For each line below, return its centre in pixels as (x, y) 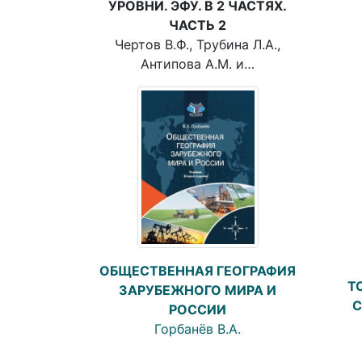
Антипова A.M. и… (198, 63)
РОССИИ (198, 309)
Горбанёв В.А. (198, 328)
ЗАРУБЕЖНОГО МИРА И (198, 290)
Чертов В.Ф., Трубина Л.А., (198, 44)
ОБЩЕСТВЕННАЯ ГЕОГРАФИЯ (198, 270)
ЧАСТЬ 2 (198, 25)
